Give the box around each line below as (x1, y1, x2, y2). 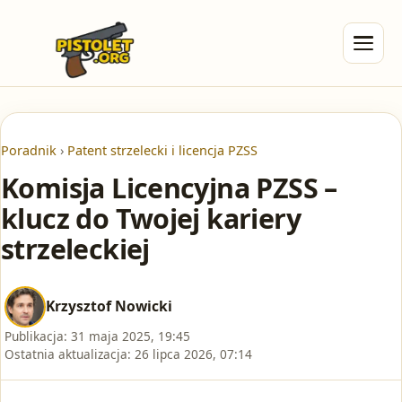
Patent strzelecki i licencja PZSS (67, 142, 258, 159)
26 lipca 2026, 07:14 (135, 345, 252, 363)
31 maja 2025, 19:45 (71, 327, 190, 345)
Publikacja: (4, 327, 67, 345)
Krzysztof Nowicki (46, 296, 172, 317)
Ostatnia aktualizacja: (4, 345, 131, 363)
